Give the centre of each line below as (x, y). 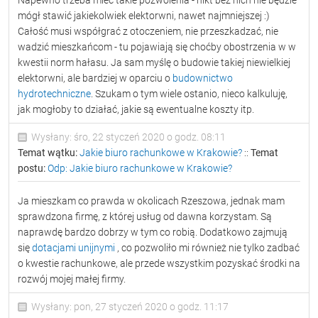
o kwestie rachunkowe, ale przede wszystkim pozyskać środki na (159, 263)
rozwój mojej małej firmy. (72, 279)
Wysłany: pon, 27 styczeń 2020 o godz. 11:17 (129, 307)
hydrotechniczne (54, 94)
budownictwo (203, 78)
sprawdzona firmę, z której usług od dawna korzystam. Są (145, 216)
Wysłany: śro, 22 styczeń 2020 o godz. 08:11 (127, 137)
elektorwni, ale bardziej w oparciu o (95, 78)
